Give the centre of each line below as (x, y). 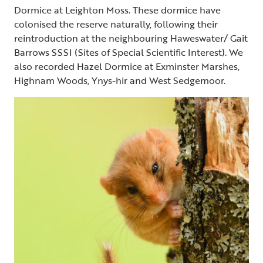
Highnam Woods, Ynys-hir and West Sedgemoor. (120, 81)
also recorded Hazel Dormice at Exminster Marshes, (127, 67)
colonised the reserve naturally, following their (116, 24)
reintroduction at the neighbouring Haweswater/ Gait (131, 38)
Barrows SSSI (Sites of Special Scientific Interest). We (129, 53)
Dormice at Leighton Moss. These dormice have (117, 10)
